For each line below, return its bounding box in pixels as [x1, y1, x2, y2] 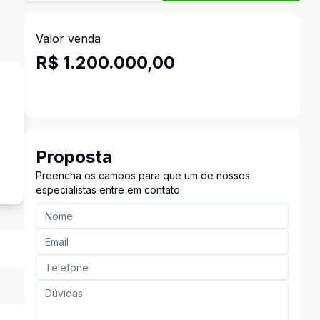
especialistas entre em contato [35, 184, 180, 196]
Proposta [35, 146, 112, 167]
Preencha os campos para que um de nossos [35, 169, 250, 181]
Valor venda [35, 31, 101, 46]
